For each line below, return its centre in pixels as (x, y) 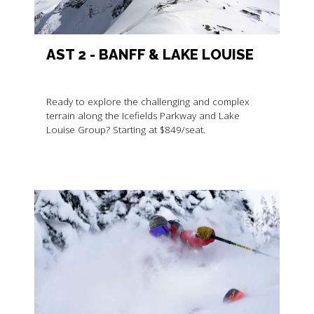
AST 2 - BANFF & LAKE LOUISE (150, 54)
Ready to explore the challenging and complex (148, 101)
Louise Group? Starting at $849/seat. (125, 129)
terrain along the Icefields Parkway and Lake (143, 115)
